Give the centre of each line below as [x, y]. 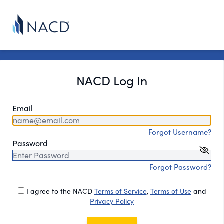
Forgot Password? [180, 167]
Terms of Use [171, 191]
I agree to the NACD [59, 191]
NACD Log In [112, 80]
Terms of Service [120, 191]
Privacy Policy [112, 201]
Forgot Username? [180, 132]
